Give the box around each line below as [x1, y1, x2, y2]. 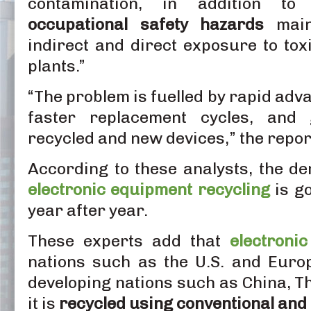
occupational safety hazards [28, 14, 264, 34]
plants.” [28, 56, 85, 76]
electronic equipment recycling [28, 179, 270, 199]
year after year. [28, 200, 148, 220]
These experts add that [28, 230, 230, 251]
